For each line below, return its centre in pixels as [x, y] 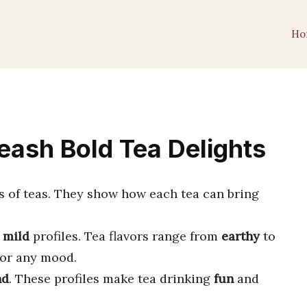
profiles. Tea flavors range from [125, 236]
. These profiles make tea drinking [111, 279]
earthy [241, 236]
